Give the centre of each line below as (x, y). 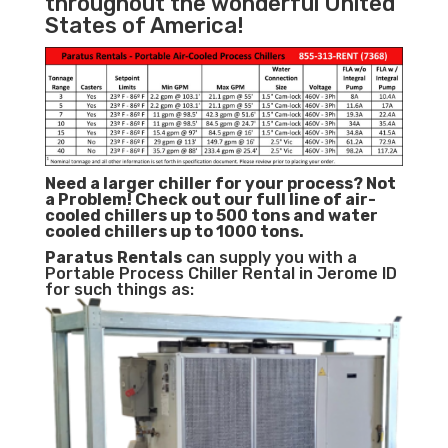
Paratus (78, 258)
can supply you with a (269, 258)
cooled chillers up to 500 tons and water (211, 216)
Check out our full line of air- (255, 200)
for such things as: (119, 290)
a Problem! (89, 200)
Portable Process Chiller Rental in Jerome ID (220, 274)
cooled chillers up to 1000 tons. (174, 232)
